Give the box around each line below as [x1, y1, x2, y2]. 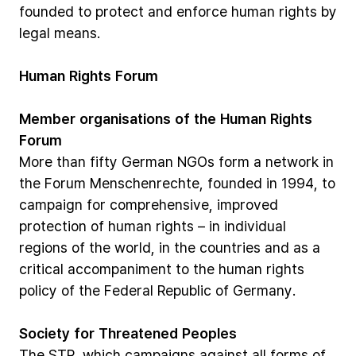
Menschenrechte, [90, 173, 203, 192]
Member [19, 109, 75, 128]
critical [19, 259, 64, 278]
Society [19, 323, 70, 342]
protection [19, 216, 87, 235]
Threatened [99, 323, 178, 342]
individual [224, 216, 286, 235]
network [265, 152, 319, 171]
